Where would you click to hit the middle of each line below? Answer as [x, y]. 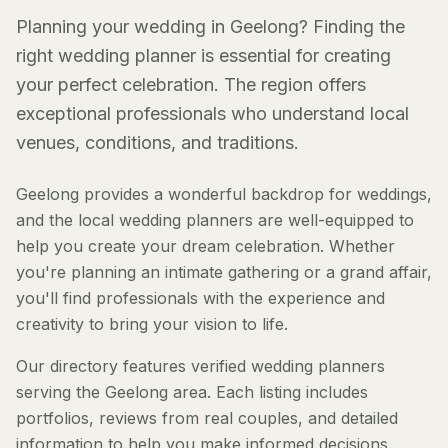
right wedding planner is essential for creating [203, 55]
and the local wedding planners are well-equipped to [215, 220]
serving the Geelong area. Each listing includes [192, 392]
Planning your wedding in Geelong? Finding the [210, 26]
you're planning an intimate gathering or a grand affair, [224, 272]
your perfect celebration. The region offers [191, 84]
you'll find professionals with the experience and [200, 298]
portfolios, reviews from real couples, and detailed [207, 418]
